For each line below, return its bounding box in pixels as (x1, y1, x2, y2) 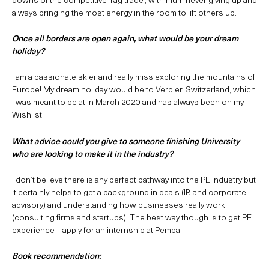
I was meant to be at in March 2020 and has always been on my (12, 95, 244, 109)
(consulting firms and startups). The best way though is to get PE (12, 211, 252, 224)
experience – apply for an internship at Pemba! (12, 223, 182, 237)
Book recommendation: (12, 249, 101, 262)
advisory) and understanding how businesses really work (12, 198, 225, 211)
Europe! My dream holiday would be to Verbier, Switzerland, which (12, 83, 256, 96)
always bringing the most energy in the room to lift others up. (12, 5, 237, 19)
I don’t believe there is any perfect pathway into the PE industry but (12, 173, 256, 186)
